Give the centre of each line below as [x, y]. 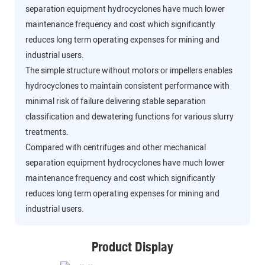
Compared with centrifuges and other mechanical [115, 148]
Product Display [132, 247]
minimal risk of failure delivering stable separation [115, 102]
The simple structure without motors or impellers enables [129, 71]
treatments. [47, 132]
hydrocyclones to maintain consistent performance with [127, 86]
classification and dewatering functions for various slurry [129, 117]
